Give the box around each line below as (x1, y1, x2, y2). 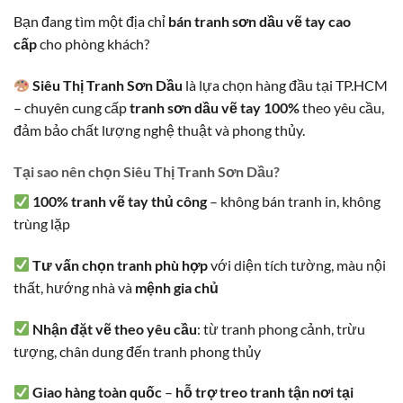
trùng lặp (13, 214, 70, 232)
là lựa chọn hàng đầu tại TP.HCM (183, 76, 389, 94)
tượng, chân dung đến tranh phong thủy (13, 342, 261, 360)
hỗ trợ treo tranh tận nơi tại (175, 383, 354, 401)
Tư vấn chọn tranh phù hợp (32, 255, 209, 273)
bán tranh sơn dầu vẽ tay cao (168, 13, 351, 31)
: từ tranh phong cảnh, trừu (197, 319, 366, 337)
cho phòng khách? (37, 35, 149, 53)
